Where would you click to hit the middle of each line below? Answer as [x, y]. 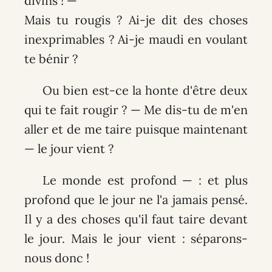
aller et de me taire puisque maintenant [136, 129]
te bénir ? [51, 58]
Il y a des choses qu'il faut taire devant [136, 219]
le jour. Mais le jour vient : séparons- [136, 238]
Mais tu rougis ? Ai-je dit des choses [136, 19]
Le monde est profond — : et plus [145, 180]
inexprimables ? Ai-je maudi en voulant [136, 39]
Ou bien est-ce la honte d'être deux [145, 90]
